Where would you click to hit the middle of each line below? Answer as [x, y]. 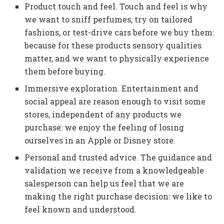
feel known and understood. [81, 209]
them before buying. [65, 71]
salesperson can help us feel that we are [104, 183]
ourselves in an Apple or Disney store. [100, 140]
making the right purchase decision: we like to [118, 196]
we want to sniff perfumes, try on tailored [109, 19]
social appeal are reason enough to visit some [115, 101]
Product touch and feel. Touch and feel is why [116, 6]
